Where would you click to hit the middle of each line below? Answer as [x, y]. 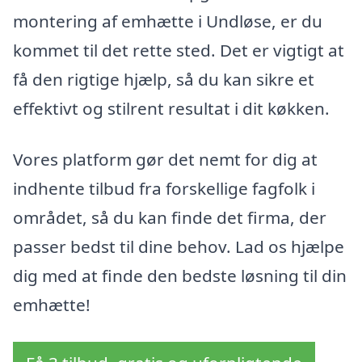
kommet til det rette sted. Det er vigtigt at [179, 50]
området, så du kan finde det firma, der [170, 218]
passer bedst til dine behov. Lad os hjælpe [179, 247]
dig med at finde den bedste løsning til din [180, 276]
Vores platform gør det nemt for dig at [165, 160]
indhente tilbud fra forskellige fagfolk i [164, 189]
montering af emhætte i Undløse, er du [168, 21]
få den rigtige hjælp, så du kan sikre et [164, 79]
